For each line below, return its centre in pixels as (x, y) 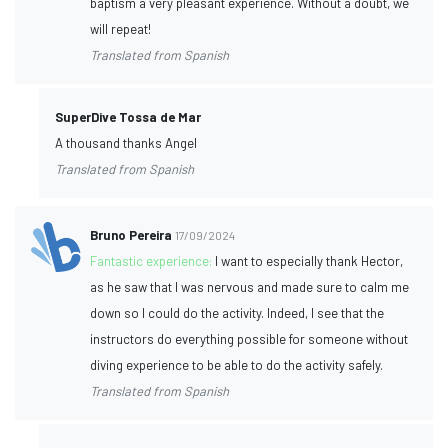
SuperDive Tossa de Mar (128, 116)
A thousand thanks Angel (126, 142)
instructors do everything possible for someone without (249, 338)
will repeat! (121, 28)
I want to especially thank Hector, (309, 260)
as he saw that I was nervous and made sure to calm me (250, 286)
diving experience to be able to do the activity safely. (237, 364)
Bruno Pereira (131, 234)
